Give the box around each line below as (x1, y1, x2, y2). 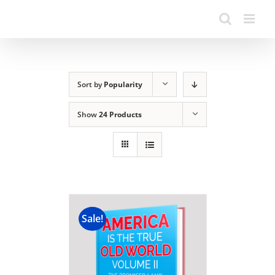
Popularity (103, 79, 142, 90)
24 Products (98, 109, 142, 120)
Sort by (77, 79, 104, 90)
